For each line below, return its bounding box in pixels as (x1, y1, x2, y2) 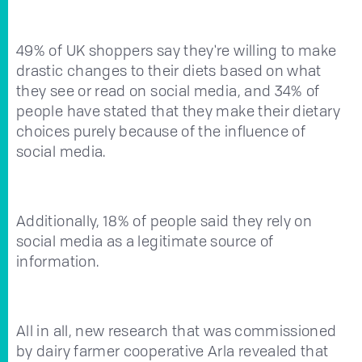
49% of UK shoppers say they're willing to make (16, 40, 337, 60)
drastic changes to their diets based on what (16, 60, 322, 80)
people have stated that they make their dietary (16, 100, 340, 120)
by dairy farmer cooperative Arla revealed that (16, 340, 329, 360)
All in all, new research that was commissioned (16, 320, 337, 340)
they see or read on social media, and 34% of (16, 80, 320, 100)
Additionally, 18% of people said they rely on (16, 210, 313, 230)
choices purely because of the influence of (16, 120, 306, 141)
